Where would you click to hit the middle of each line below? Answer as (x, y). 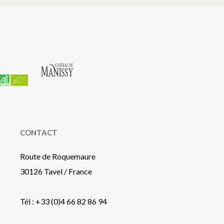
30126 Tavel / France (56, 171)
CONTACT (39, 132)
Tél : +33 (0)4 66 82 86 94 (63, 201)
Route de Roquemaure (58, 156)
